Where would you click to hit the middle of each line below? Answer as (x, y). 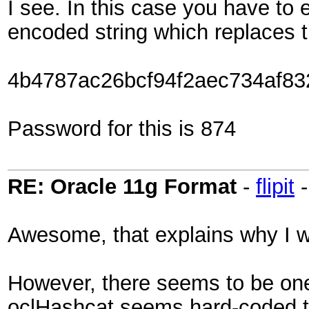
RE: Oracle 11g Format (122, 186)
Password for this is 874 (122, 128)
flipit (275, 186)
